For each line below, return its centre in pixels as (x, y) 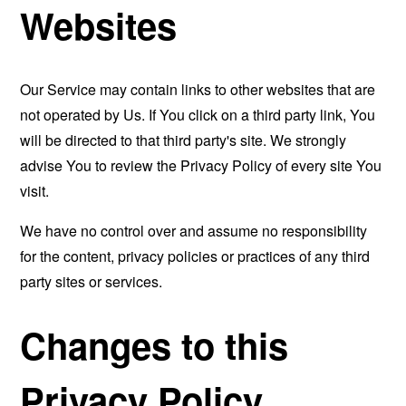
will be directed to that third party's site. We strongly (184, 140)
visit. (35, 190)
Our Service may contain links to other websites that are (198, 89)
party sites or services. (92, 281)
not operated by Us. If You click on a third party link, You (198, 114)
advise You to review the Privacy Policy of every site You (201, 165)
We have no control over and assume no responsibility (194, 230)
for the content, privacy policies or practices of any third (195, 256)
